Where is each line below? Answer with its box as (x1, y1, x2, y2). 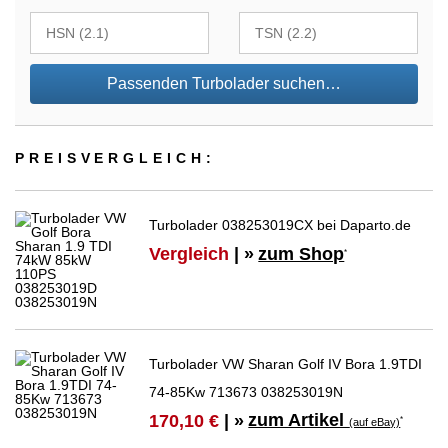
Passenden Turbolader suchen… (107, 75, 341, 93)
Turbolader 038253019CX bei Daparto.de (149, 217, 412, 234)
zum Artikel (248, 410, 350, 431)
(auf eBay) (349, 416, 401, 429)
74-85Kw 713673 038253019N (149, 384, 344, 401)
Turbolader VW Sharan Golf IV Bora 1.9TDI (149, 356, 423, 373)
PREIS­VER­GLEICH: (15, 150, 216, 167)
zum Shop (258, 244, 345, 265)
